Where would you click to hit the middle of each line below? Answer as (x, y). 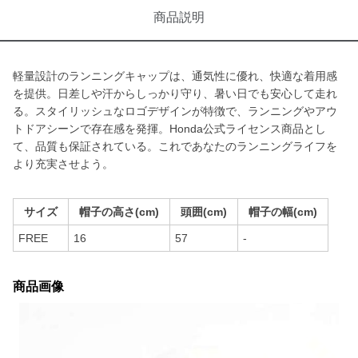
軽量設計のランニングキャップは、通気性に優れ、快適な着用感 (175, 76)
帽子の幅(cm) (283, 212)
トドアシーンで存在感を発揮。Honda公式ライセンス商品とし (169, 129)
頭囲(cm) (204, 212)
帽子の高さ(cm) (119, 212)
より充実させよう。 (63, 164)
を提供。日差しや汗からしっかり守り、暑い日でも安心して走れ (175, 93)
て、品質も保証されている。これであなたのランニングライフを (175, 146)
